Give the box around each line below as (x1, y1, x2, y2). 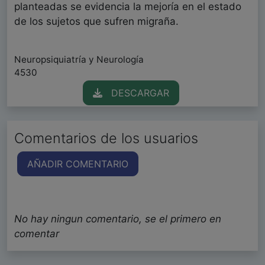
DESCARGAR (102, 87, 169, 99)
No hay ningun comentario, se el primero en (14, 213, 221, 225)
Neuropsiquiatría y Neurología (14, 54, 144, 66)
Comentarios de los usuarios (14, 130, 198, 147)
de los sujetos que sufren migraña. (14, 15, 179, 28)
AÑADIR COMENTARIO (27, 158, 128, 170)
